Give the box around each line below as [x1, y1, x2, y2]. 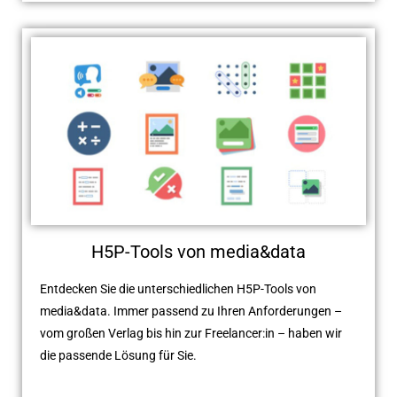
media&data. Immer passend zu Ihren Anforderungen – [40, 304, 342, 319]
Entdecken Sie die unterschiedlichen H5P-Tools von [40, 282, 316, 297]
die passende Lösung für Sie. [40, 348, 197, 363]
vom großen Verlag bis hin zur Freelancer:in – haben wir [40, 326, 342, 341]
